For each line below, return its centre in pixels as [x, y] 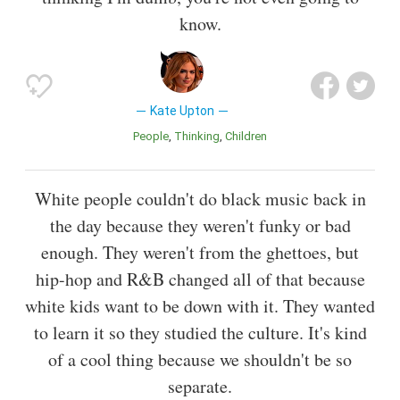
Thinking [201, 137]
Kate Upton [182, 111]
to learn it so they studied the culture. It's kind [200, 332]
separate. [200, 386]
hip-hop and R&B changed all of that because [200, 279]
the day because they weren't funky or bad [200, 225]
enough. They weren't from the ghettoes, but [200, 252]
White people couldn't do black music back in [200, 198]
